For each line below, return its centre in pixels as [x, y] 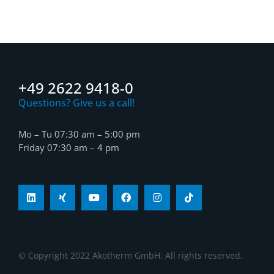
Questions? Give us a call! [76, 103]
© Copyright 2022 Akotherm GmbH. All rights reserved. [131, 255]
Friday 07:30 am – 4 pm [69, 148]
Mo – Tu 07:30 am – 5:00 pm [79, 134]
